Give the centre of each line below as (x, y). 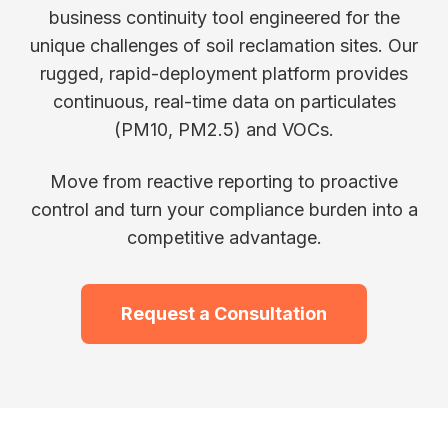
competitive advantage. (224, 237)
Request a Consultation (224, 313)
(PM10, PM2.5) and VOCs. (224, 129)
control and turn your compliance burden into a (224, 209)
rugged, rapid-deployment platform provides (224, 73)
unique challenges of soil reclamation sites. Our (224, 45)
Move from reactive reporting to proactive (224, 181)
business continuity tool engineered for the (224, 17)
